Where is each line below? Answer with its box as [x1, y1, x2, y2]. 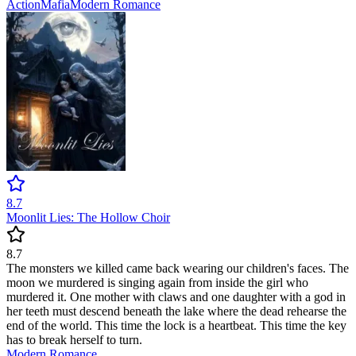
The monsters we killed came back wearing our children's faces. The [6, 261, 349, 276]
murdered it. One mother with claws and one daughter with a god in [6, 290, 346, 304]
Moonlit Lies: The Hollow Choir [6, 211, 170, 225]
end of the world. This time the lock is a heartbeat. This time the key [6, 319, 346, 333]
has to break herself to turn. [6, 333, 142, 347]
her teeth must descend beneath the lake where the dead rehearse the [6, 304, 346, 319]
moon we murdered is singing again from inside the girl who [6, 276, 308, 290]
